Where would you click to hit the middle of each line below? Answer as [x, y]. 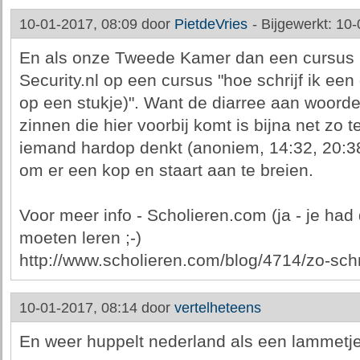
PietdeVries [211, 24]
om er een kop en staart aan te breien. [166, 170]
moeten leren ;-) [80, 238]
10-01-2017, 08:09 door [96, 24]
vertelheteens [217, 308]
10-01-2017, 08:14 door [96, 308]
